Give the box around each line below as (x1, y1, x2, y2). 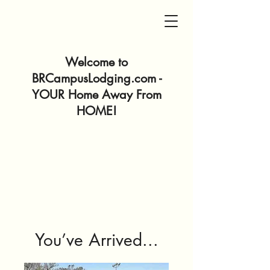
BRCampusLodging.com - (31, 71, 162, 86)
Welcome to (65, 54, 128, 70)
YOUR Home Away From (31, 87, 162, 102)
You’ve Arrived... (34, 229, 159, 251)
